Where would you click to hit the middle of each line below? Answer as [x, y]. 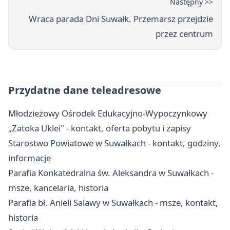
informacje [30, 158]
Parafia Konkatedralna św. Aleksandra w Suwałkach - [111, 172]
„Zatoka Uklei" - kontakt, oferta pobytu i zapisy [100, 128]
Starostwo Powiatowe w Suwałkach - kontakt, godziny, [114, 143]
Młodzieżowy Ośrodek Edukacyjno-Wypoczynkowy [108, 113]
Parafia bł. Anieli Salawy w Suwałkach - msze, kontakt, [113, 202]
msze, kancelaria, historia [58, 187]
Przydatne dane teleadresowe [85, 90]
